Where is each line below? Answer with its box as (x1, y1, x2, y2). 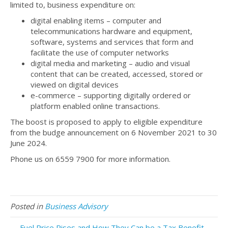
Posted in (10, 201, 45, 212)
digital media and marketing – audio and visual (31, 58, 190, 69)
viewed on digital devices (31, 79, 119, 90)
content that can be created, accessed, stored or (31, 69, 203, 79)
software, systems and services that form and (31, 37, 193, 47)
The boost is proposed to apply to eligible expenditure (10, 117, 203, 127)
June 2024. (10, 138, 47, 149)
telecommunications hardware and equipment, (31, 26, 192, 37)
